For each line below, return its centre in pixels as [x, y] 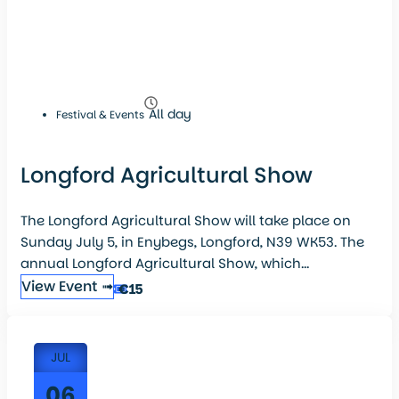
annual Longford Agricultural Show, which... [165, 264]
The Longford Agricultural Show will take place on [186, 221]
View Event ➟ [67, 287]
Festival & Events [100, 115]
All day [170, 114]
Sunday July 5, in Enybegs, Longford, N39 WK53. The [192, 242]
